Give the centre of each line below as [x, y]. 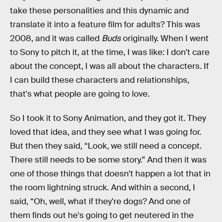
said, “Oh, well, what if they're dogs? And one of [100, 202]
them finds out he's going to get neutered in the [102, 216]
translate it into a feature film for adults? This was [105, 24]
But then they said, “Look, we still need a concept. [106, 146]
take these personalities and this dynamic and [99, 10]
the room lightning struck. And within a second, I [103, 188]
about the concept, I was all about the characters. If [109, 66]
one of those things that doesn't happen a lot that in [110, 174]
